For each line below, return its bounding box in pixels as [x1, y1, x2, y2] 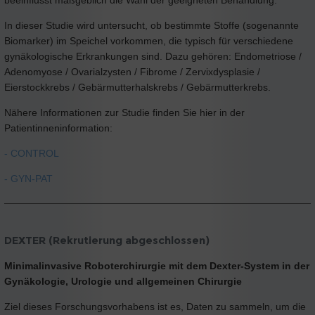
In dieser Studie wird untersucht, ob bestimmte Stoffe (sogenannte [4, 19, 299, 31]
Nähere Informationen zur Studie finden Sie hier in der [4, 106, 245, 118]
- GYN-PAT [4, 172, 53, 184]
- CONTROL [4, 147, 59, 159]
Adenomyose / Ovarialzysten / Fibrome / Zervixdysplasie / [4, 65, 260, 77]
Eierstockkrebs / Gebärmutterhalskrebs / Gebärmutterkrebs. [4, 81, 274, 93]
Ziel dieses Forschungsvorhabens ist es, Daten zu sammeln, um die [4, 301, 306, 313]
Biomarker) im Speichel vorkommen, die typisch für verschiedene [4, 34, 293, 46]
